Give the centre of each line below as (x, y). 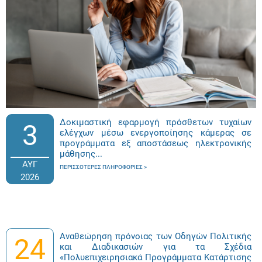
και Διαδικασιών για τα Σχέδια (156, 247)
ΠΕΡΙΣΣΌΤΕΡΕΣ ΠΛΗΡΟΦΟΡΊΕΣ (101, 167)
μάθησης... (81, 154)
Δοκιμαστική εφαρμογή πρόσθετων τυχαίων (156, 123)
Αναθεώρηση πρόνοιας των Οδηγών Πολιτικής (156, 237)
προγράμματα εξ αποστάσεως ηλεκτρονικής (156, 144)
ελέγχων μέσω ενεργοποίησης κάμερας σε (156, 133)
